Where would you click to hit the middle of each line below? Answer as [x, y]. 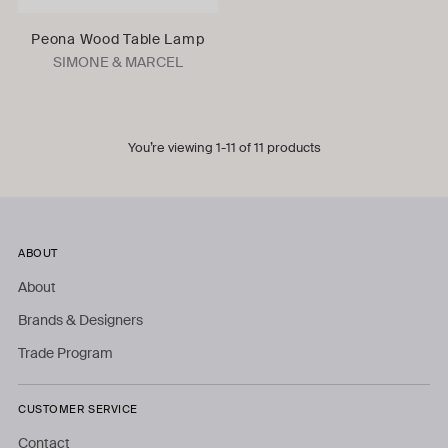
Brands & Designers [80, 319]
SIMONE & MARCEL [117, 61]
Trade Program [65, 352]
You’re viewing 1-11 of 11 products [224, 147]
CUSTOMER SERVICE [78, 408]
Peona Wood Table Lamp [118, 38]
